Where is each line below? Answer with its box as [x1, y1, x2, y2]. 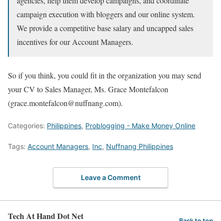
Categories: [8, 121, 47, 130]
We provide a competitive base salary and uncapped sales [17, 23, 193, 34]
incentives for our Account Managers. [17, 37, 133, 47]
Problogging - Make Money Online [85, 121, 195, 130]
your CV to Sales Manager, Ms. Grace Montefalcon [8, 84, 168, 95]
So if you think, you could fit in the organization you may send [8, 70, 201, 81]
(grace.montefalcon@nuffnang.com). [8, 98, 123, 109]
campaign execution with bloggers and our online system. [17, 9, 195, 20]
